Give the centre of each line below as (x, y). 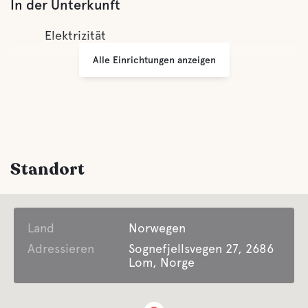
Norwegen (157, 228)
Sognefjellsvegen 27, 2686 (201, 249)
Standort (47, 169)
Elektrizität (75, 35)
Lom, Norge (162, 262)
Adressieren (61, 249)
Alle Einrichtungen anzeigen (154, 59)
